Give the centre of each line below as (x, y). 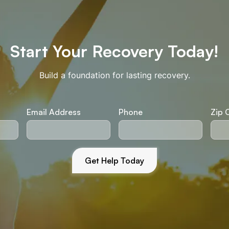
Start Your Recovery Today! (114, 51)
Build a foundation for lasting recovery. (114, 75)
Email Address (54, 112)
